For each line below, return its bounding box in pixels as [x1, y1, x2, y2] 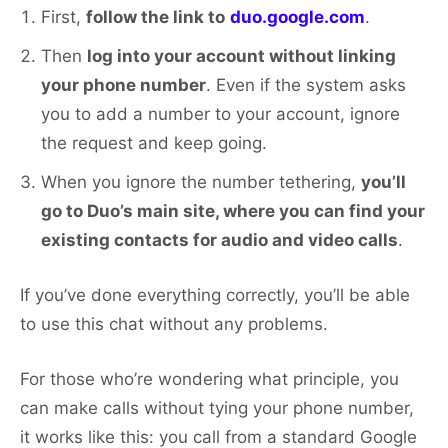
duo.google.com [230, 7, 365, 28]
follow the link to [86, 7, 225, 28]
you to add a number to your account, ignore [41, 104, 400, 125]
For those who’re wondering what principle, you [20, 369, 399, 390]
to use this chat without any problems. [20, 314, 328, 335]
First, [41, 7, 86, 28]
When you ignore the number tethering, [41, 172, 361, 193]
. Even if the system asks [206, 75, 406, 96]
